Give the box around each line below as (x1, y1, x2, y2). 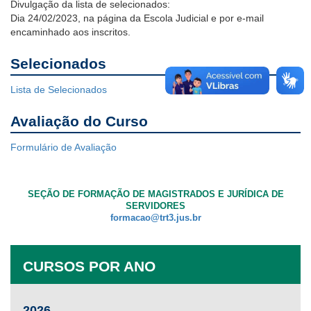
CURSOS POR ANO (23, 258, 155, 275)
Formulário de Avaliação (10, 142, 117, 153)
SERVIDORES (126, 201, 185, 212)
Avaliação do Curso (10, 113, 148, 130)
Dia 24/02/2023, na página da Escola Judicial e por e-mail (10, 12, 264, 24)
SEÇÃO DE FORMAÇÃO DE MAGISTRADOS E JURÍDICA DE (27, 190, 284, 200)
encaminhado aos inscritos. (10, 26, 131, 38)
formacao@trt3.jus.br (110, 213, 201, 224)
